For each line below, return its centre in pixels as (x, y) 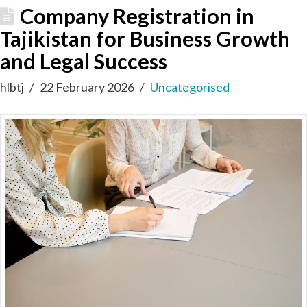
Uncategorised (190, 87)
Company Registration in (137, 16)
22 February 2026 (87, 87)
